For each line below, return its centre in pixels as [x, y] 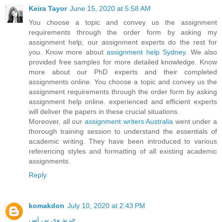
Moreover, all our [57, 122]
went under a [195, 122]
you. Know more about [68, 52]
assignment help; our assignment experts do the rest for [123, 42]
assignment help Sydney [146, 52]
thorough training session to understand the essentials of [123, 132]
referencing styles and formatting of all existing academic [123, 151]
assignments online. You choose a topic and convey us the [123, 82]
